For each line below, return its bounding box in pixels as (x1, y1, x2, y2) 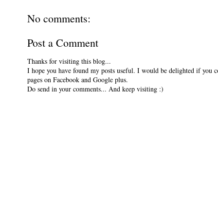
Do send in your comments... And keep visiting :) (27, 84, 163, 94)
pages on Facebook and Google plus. (27, 75, 128, 85)
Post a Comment (27, 36, 98, 50)
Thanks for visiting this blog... (27, 56, 111, 66)
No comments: (27, 11, 91, 26)
